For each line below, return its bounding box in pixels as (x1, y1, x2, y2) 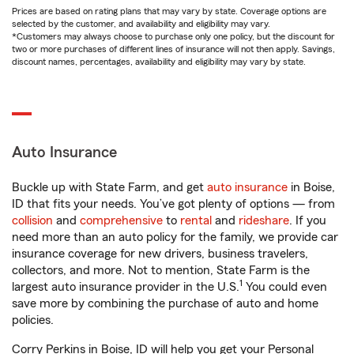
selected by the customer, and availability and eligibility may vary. (12, 19, 270, 29)
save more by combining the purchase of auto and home (12, 297, 318, 311)
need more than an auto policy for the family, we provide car (12, 231, 338, 244)
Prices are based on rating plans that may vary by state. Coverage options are (12, 6, 326, 17)
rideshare (239, 214, 289, 228)
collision (12, 214, 53, 228)
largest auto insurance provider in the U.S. (12, 281, 239, 294)
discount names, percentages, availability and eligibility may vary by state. (12, 57, 306, 67)
